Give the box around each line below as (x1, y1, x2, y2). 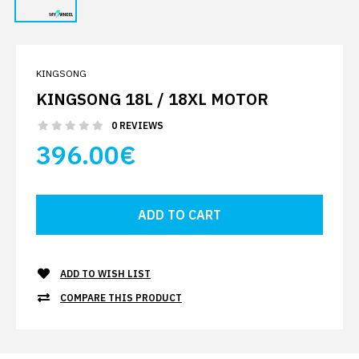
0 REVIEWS (111, 119, 163, 132)
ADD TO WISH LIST (60, 268, 151, 280)
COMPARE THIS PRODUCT (60, 292, 182, 305)
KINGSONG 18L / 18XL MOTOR (36, 88, 268, 111)
